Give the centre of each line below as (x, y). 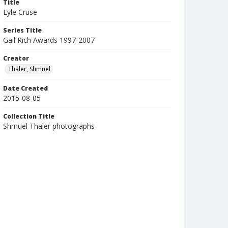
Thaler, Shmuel (29, 69)
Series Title (22, 30)
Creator (16, 58)
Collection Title (29, 116)
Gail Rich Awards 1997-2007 (49, 40)
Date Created (25, 88)
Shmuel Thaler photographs (49, 126)
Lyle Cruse (20, 12)
